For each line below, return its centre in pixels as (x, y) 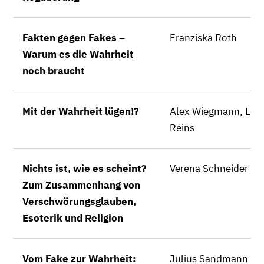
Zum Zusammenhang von (81, 185)
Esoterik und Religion (73, 218)
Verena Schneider (209, 169)
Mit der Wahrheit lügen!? (81, 111)
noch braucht (54, 71)
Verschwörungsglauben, (79, 202)
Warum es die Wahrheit (78, 54)
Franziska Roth (203, 38)
